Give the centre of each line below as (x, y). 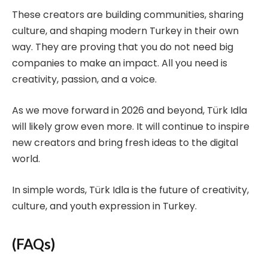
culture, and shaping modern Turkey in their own (125, 31)
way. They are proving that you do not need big (123, 47)
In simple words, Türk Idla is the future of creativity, (130, 190)
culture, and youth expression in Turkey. (104, 206)
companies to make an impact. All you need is (120, 63)
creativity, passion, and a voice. (84, 80)
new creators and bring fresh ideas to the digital (125, 142)
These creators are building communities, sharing (128, 15)
